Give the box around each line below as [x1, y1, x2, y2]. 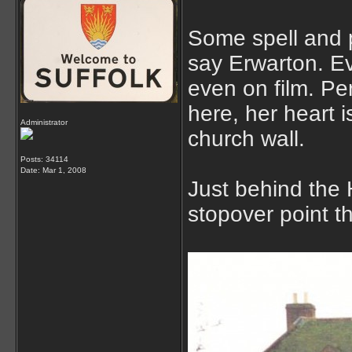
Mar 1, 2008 [42, 166, 86, 174]
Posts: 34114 [20, 155, 68, 163]
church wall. [188, 126, 305, 151]
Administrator [20, 118, 68, 126]
